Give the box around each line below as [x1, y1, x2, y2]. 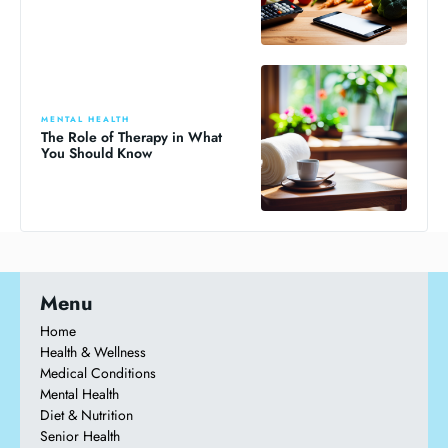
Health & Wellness [40, 342, 146, 363]
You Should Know [41, 142, 152, 163]
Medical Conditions [40, 363, 156, 384]
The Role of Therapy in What [41, 126, 222, 147]
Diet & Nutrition [40, 405, 133, 426]
